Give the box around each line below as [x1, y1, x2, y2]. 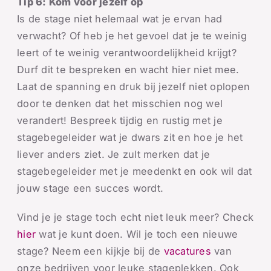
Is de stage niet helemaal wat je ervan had [17, 13, 223, 25]
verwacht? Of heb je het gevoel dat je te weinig [17, 30, 247, 42]
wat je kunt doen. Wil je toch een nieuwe [36, 228, 238, 240]
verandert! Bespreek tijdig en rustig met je [17, 114, 223, 126]
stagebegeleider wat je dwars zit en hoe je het [17, 131, 243, 143]
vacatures [163, 245, 211, 257]
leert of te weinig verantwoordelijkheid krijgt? [17, 47, 237, 59]
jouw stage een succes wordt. [17, 182, 164, 194]
